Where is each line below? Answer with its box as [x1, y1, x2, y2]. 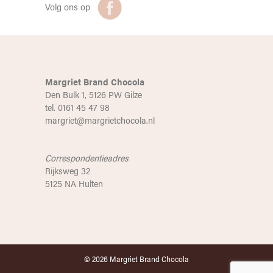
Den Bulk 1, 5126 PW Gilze [45, 88, 142, 101]
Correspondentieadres [45, 151, 129, 164]
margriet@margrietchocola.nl [45, 113, 155, 126]
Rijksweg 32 [45, 164, 90, 177]
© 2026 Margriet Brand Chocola [84, 253, 189, 264]
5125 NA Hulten [45, 177, 103, 190]
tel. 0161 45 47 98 [45, 101, 110, 113]
